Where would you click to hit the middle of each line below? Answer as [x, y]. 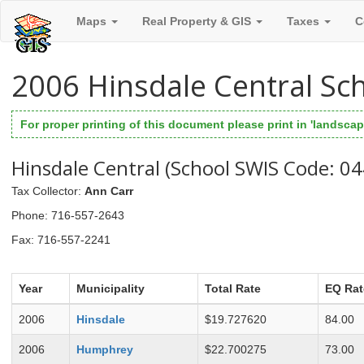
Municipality [110, 289]
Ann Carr [109, 191]
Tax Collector [45, 191]
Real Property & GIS [198, 21]
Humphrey [105, 350]
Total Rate [233, 289]
